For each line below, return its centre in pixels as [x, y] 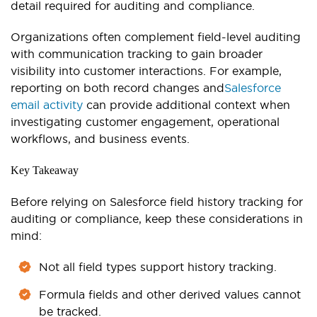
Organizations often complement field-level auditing [156, 37]
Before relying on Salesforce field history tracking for [157, 202]
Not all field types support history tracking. [158, 267]
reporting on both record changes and [117, 88]
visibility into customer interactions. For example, [146, 71]
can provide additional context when [186, 105]
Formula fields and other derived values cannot [170, 295]
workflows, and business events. [100, 139]
